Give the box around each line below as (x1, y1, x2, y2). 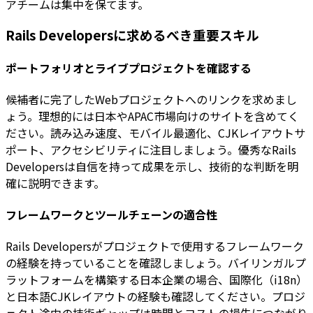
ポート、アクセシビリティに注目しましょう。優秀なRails (6, 140, 296, 158)
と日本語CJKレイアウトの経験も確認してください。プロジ (6, 288, 305, 305)
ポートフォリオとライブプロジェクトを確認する (6, 59, 252, 76)
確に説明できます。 (6, 174, 105, 191)
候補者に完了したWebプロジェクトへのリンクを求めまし (6, 90, 297, 108)
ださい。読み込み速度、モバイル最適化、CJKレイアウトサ (6, 124, 305, 141)
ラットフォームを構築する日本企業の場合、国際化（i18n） (6, 271, 307, 289)
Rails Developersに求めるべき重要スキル (6, 25, 259, 45)
